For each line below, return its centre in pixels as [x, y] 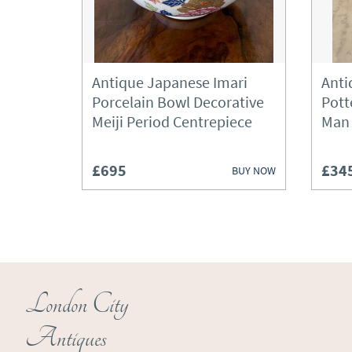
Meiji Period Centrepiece [172, 121]
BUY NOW [254, 170]
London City [77, 304]
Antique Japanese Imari [170, 82]
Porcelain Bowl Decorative [178, 102]
